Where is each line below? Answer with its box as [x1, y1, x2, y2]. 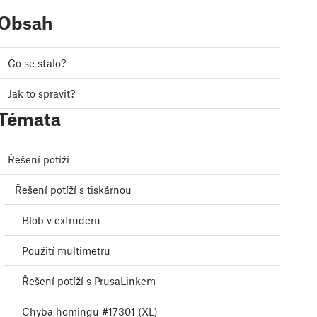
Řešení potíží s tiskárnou [15, 183, 132, 197]
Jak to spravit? [8, 87, 75, 100]
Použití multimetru [22, 244, 110, 258]
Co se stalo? [8, 57, 66, 70]
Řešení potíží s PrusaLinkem [22, 275, 156, 288]
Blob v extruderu [22, 214, 100, 227]
